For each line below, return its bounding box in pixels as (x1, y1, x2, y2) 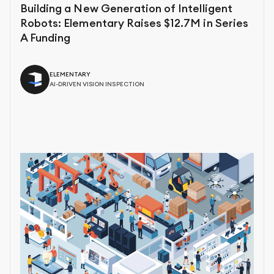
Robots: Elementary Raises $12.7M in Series (20, 17, 248, 29)
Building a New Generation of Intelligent (20, 2, 232, 14)
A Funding (20, 32, 71, 43)
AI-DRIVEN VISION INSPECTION (50, 81, 144, 87)
